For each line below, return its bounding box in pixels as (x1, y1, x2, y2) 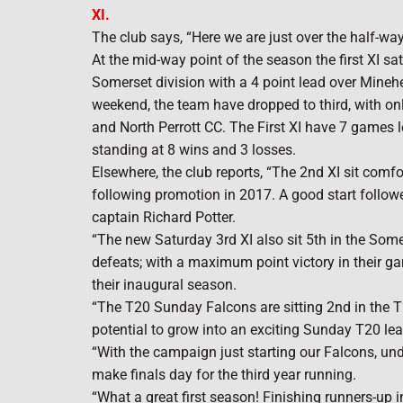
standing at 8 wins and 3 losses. (92, 141, 296, 158)
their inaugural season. (92, 276, 237, 293)
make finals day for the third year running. (92, 366, 356, 383)
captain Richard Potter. (92, 209, 236, 226)
